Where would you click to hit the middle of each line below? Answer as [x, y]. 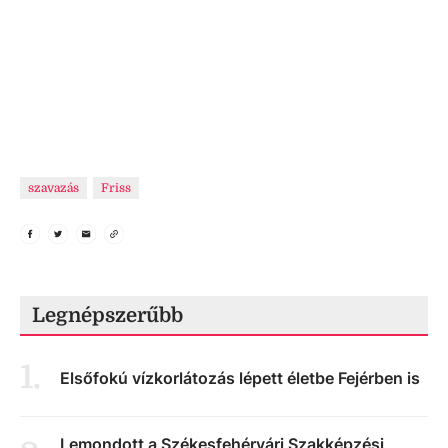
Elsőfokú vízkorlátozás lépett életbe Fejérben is [240, 378]
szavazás [53, 188]
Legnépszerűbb [107, 316]
